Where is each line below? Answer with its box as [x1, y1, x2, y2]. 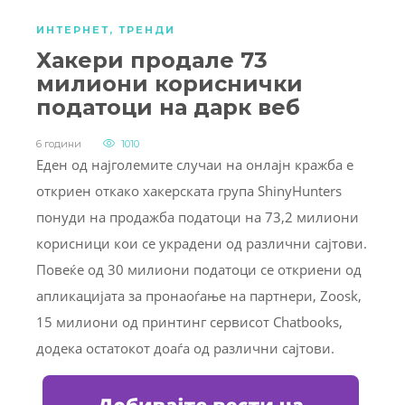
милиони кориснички [36, 71, 303, 98]
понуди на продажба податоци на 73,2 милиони [36, 208, 359, 227]
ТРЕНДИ [118, 24, 175, 37]
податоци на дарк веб [36, 94, 300, 121]
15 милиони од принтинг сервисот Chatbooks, [36, 313, 343, 332]
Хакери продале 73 [36, 47, 268, 74]
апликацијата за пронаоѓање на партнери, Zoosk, [36, 287, 362, 306]
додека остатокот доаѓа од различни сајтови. [36, 339, 334, 358]
